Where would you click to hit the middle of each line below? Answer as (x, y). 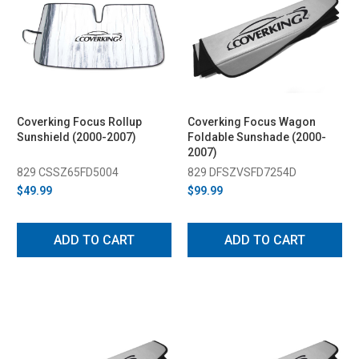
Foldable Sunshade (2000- (257, 137)
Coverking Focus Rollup (79, 121)
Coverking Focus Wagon (252, 121)
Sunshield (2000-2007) (77, 137)
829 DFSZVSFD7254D (242, 172)
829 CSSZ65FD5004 (68, 172)
